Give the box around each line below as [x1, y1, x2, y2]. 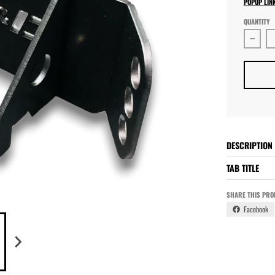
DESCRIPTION [226, 138, 273, 152]
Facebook [243, 203, 268, 214]
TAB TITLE [226, 161, 259, 174]
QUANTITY [243, 16, 269, 26]
